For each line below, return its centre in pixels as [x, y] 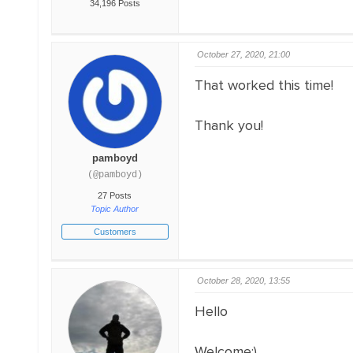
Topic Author [115, 209]
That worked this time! [264, 85]
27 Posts [115, 195]
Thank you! [229, 125]
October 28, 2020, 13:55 [243, 281]
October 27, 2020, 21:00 [243, 54]
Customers [115, 232]
